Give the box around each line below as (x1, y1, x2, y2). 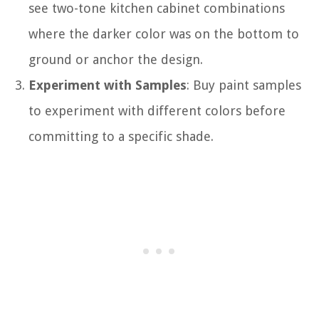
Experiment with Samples (28, 77, 187, 93)
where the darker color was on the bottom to (28, 26, 299, 41)
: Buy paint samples (187, 77, 301, 93)
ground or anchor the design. (28, 51, 203, 67)
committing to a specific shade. (28, 128, 214, 144)
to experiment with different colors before (28, 103, 286, 118)
